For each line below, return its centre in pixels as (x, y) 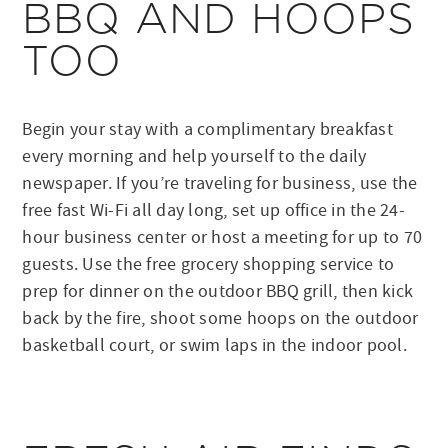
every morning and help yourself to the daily (194, 156)
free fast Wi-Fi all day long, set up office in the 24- (213, 210)
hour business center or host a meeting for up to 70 (222, 237)
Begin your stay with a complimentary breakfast (207, 129)
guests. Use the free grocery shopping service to (208, 264)
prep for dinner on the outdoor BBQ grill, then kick (218, 291)
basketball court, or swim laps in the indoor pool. (214, 345)
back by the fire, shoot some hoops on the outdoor (220, 318)
